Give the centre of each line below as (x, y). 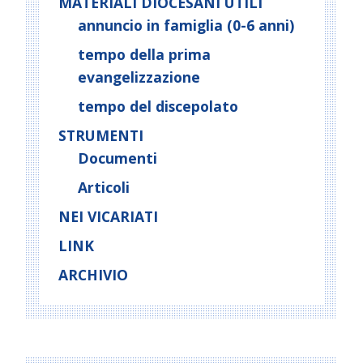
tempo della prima (144, 54)
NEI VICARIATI (108, 216)
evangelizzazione (139, 77)
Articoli (104, 187)
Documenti (117, 158)
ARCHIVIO (93, 275)
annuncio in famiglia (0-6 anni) (186, 25)
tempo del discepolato (158, 106)
